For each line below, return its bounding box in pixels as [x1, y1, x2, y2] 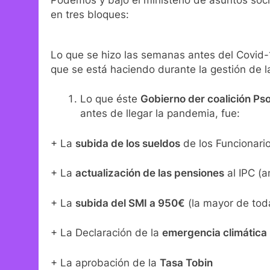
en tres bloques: [51, 8, 129, 21]
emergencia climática [162, 227, 267, 239]
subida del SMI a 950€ [75, 196, 185, 209]
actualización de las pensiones [75, 167, 224, 180]
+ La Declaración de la [51, 227, 162, 239]
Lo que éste [80, 93, 140, 105]
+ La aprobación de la [51, 256, 160, 269]
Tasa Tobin [160, 256, 213, 269]
